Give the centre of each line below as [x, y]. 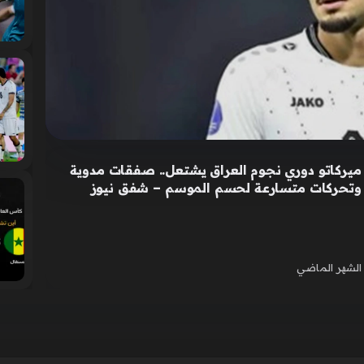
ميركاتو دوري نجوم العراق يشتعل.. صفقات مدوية [215, 170]
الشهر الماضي [329, 268]
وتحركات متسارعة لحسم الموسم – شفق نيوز [226, 188]
